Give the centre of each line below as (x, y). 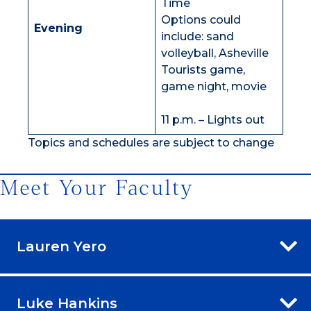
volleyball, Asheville (215, 53)
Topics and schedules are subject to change (151, 142)
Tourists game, (203, 69)
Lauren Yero (61, 247)
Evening (58, 28)
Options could (201, 19)
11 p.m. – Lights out (213, 119)
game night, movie (214, 86)
